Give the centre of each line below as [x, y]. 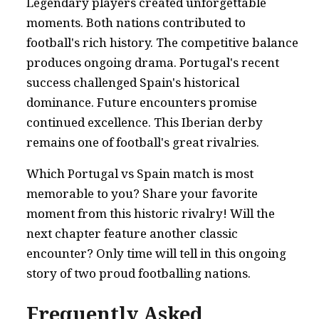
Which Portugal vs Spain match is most [140, 173]
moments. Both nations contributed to [136, 22]
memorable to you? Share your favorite [142, 193]
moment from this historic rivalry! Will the [151, 213]
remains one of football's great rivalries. [143, 142]
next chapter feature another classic [132, 233]
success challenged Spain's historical [133, 82]
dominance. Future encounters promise [142, 102]
